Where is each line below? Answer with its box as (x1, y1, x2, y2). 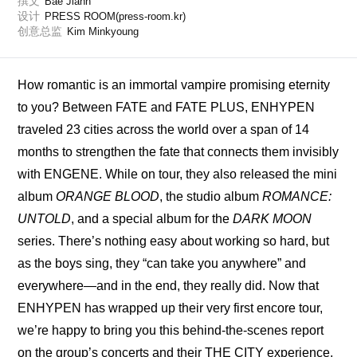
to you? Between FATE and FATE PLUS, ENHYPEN (18, 100, 316, 115)
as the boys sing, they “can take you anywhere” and (18, 257, 307, 271)
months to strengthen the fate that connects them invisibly (18, 145, 339, 159)
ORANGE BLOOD (56, 190, 160, 204)
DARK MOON (233, 212, 312, 226)
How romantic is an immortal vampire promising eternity (18, 78, 331, 92)
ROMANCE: (262, 190, 332, 204)
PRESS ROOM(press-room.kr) (45, 10, 186, 23)
